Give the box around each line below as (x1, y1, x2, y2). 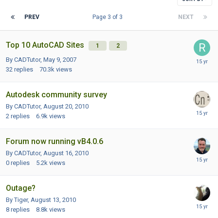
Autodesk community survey (6, 90, 107, 99)
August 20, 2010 (43, 102, 89, 110)
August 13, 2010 (31, 196, 76, 203)
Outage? (6, 183, 36, 193)
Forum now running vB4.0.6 (6, 136, 103, 146)
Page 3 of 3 (92, 13, 126, 20)
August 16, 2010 (43, 149, 89, 157)
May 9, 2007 (43, 55, 76, 63)
